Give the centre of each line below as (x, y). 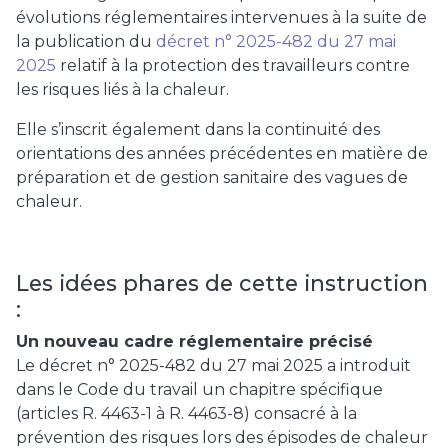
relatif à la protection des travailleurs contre (235, 65)
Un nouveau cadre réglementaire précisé (194, 341)
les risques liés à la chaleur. (122, 89)
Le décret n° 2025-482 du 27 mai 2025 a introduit (213, 365)
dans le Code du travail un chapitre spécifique (199, 389)
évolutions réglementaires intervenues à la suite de (221, 17)
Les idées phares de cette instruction (222, 282)
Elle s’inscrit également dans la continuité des (198, 129)
